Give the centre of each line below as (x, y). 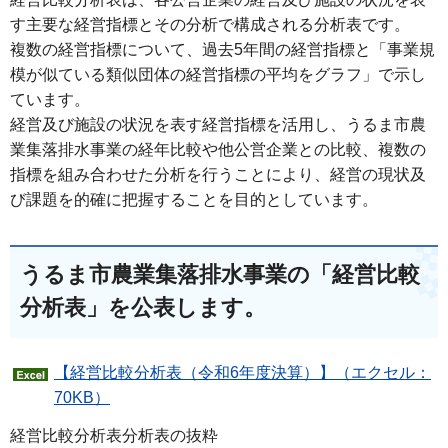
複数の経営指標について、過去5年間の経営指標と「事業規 (222, 49)
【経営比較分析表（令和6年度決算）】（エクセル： (242, 372)
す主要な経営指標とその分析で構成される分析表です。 (210, 24)
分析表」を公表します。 (143, 307)
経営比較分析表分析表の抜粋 (114, 435)
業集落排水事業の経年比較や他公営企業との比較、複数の (218, 149)
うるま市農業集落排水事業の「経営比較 (220, 274)
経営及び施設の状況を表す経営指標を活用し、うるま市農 (218, 124)
